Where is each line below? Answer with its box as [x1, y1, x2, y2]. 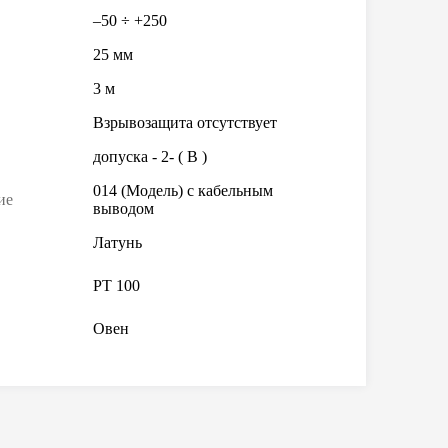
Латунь [93, 234, 142, 251]
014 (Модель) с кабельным [93, 182, 273, 199]
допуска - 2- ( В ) [93, 148, 207, 165]
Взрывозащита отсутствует [93, 114, 277, 131]
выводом [93, 200, 154, 217]
